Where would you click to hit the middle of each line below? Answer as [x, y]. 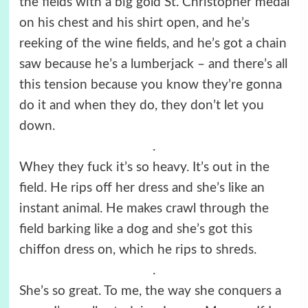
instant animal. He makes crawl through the [144, 208]
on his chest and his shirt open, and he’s [134, 23]
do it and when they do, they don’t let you [141, 105]
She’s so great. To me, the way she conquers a [150, 291]
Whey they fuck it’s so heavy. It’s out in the [144, 167]
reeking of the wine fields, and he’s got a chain [153, 43]
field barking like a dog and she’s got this [135, 229]
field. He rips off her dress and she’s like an [142, 188]
